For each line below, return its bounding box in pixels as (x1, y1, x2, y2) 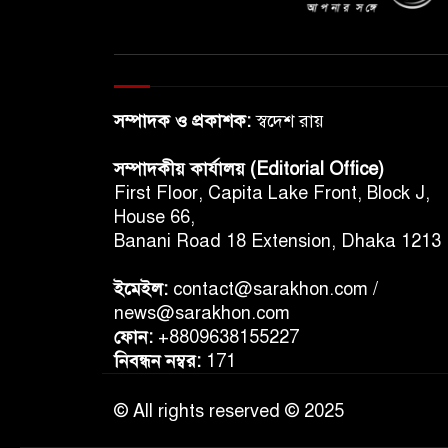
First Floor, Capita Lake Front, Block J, (114, 182, 430, 204)
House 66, (114, 206, 195, 228)
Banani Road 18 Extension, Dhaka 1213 (114, 230, 441, 252)
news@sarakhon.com (114, 302, 290, 324)
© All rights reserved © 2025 (114, 400, 344, 422)
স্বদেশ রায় (251, 110, 324, 132)
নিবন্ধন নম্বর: (114, 350, 201, 372)
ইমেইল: (114, 278, 168, 300)
